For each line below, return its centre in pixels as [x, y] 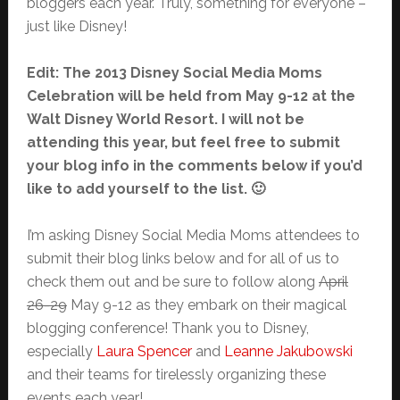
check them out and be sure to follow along [172, 282]
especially [61, 352]
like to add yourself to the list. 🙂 [146, 189]
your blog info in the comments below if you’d [194, 166]
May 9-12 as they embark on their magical [206, 305]
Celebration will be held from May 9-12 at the [191, 96]
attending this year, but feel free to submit [183, 143]
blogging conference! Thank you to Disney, [167, 329]
